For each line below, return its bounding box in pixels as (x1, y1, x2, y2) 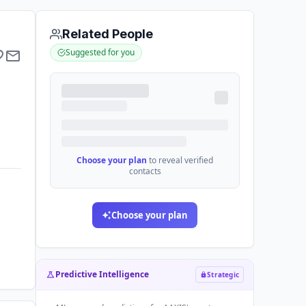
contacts (128, 165, 161, 177)
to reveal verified (149, 154, 213, 166)
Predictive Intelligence (55, 268, 149, 280)
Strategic (207, 270, 239, 279)
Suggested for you (66, 46, 135, 58)
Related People (62, 27, 153, 41)
